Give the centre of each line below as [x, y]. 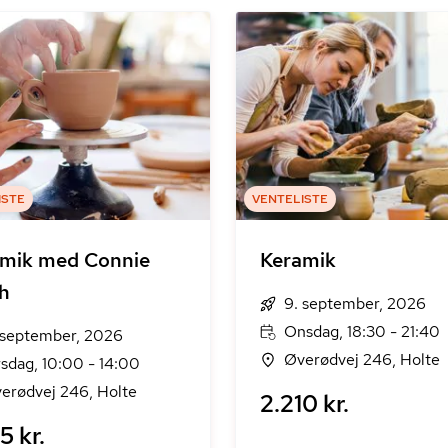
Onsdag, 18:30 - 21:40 [361, 331]
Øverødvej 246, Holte [361, 359]
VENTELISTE [289, 199]
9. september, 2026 [354, 303]
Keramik [297, 260]
